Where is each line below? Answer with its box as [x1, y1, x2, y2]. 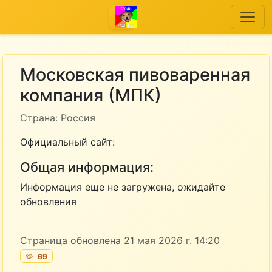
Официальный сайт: [20, 136, 115, 148]
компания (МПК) [20, 84, 161, 106]
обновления [20, 195, 76, 208]
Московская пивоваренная [20, 64, 250, 85]
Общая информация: [20, 159, 154, 175]
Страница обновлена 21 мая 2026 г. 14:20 [20, 234, 220, 246]
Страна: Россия [20, 112, 95, 124]
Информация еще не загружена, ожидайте [20, 181, 225, 193]
